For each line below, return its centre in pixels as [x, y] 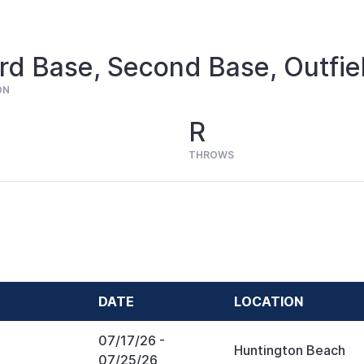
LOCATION [269, 301]
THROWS [211, 154]
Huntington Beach [290, 350]
